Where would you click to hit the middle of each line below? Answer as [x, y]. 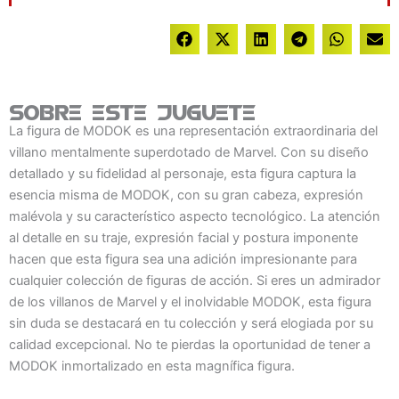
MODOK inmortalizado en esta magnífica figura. [152, 366]
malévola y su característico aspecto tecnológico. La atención [195, 216]
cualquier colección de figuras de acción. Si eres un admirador [195, 280]
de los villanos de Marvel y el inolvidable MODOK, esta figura [190, 301]
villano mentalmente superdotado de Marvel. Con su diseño [189, 152]
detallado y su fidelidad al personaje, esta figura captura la [183, 173]
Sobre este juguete [132, 109]
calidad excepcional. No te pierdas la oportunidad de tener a [190, 344]
